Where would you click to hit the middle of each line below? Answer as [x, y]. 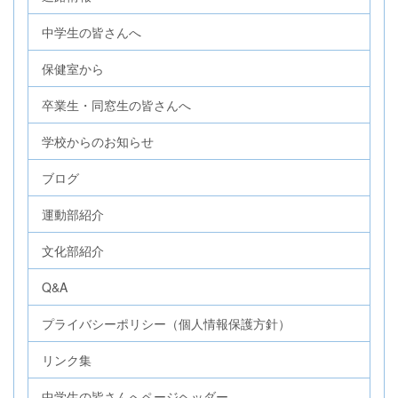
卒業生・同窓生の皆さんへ [116, 105]
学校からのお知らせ [98, 142]
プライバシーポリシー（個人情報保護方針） [166, 324]
